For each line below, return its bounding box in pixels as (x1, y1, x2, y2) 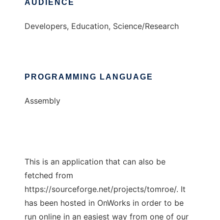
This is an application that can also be (25, 157, 165, 167)
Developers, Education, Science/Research (25, 21, 179, 31)
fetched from (25, 170, 73, 181)
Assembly (25, 96, 60, 106)
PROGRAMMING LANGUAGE (25, 73, 153, 82)
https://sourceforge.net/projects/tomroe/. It (25, 184, 186, 194)
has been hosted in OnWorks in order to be (25, 198, 184, 208)
